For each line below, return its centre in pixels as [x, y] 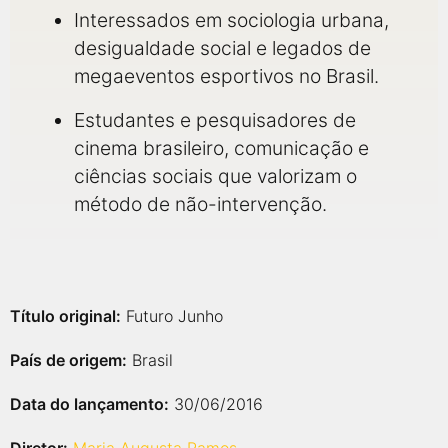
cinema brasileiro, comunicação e [221, 148]
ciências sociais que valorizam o [215, 176]
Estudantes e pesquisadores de [215, 120]
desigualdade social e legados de [222, 48]
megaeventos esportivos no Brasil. [226, 76]
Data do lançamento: [89, 404]
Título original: [65, 316]
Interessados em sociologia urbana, [231, 20]
